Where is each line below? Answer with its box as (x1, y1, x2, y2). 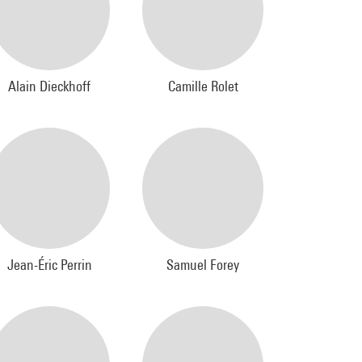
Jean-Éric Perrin (6, 256, 92, 273)
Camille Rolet (167, 78, 238, 95)
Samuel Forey (166, 256, 239, 273)
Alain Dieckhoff (8, 78, 90, 95)
